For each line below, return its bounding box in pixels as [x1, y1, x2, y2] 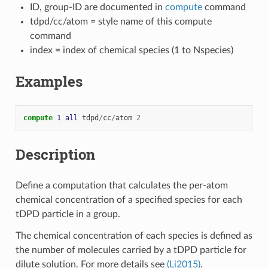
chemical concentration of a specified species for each [15, 194, 242, 205]
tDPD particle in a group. [15, 209, 120, 219]
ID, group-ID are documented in [29, 2, 165, 12]
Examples [15, 71, 83, 91]
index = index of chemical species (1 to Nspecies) [29, 45, 233, 55]
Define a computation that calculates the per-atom [15, 180, 228, 190]
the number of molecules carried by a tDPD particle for [15, 245, 246, 255]
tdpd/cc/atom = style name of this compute [29, 16, 212, 26]
